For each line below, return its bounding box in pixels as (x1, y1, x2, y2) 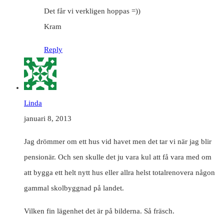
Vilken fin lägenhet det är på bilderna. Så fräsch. (24, 206, 174, 215)
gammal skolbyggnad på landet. (24, 183, 124, 192)
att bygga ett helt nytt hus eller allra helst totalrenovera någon (24, 168, 215, 176)
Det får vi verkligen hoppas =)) (44, 6, 140, 15)
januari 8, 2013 (24, 114, 71, 122)
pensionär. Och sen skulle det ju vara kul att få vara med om (24, 152, 211, 161)
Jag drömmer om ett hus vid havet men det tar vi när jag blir (24, 137, 211, 145)
